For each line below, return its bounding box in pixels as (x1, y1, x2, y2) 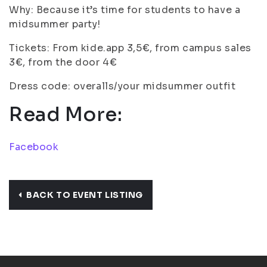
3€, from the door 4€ (9, 56, 117, 69)
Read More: (9, 103, 123, 126)
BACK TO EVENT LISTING (26, 190, 144, 200)
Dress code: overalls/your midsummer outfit (9, 80, 236, 92)
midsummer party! (9, 18, 101, 30)
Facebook (9, 141, 59, 153)
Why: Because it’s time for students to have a (9, 4, 241, 16)
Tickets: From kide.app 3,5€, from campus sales (9, 42, 252, 54)
